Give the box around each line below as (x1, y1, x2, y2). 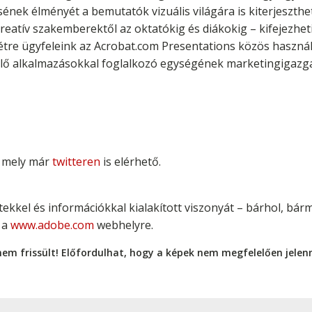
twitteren (52, 154, 100, 169)
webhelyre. (94, 217, 153, 233)
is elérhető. (100, 154, 161, 169)
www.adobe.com (10, 217, 94, 233)
